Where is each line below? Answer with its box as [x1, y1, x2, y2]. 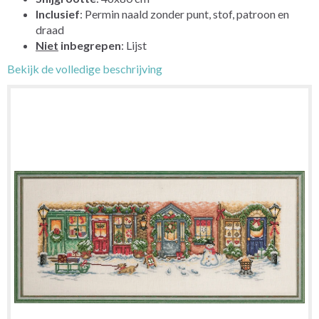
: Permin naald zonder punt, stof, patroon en [80, 6, 289, 21]
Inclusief [36, 6, 80, 21]
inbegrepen [58, 38, 121, 52]
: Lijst [121, 38, 147, 52]
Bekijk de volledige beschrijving [7, 61, 162, 75]
